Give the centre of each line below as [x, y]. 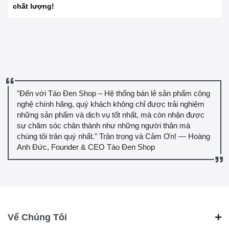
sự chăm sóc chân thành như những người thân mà [104, 125]
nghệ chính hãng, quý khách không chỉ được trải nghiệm [111, 104]
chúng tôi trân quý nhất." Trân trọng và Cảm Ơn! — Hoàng [113, 136]
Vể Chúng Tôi [37, 217]
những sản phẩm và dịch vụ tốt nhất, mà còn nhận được [111, 114]
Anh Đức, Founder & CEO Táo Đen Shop [86, 147]
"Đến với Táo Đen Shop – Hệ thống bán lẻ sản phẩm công [113, 93]
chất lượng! [33, 6]
